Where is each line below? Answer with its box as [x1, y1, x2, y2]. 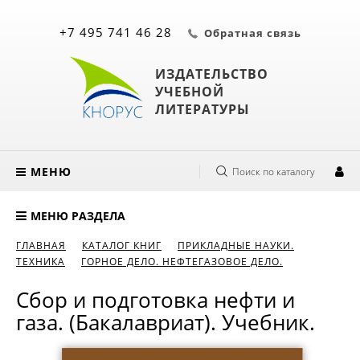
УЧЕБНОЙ [154, 82, 224, 100]
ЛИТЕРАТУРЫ [154, 100, 250, 118]
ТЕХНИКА [16, 255, 65, 268]
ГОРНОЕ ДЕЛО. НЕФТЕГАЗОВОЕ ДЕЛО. [81, 255, 283, 268]
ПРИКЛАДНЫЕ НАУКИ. [178, 239, 294, 252]
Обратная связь [203, 26, 301, 40]
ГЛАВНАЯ [16, 239, 66, 252]
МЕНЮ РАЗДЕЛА [31, 208, 125, 223]
